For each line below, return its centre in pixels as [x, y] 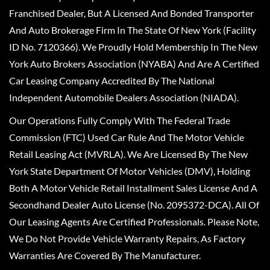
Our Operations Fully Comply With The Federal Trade [120, 120]
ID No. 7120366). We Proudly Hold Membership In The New [133, 47]
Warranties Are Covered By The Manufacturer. [105, 255]
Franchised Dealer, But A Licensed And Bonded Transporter [131, 13]
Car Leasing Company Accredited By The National [112, 80]
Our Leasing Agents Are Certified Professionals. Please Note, [134, 221]
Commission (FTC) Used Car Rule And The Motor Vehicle [127, 137]
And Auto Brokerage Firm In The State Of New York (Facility [133, 30]
